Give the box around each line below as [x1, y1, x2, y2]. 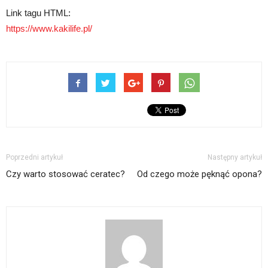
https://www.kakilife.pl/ [6, 23, 92, 34]
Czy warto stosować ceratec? [6, 169, 125, 180]
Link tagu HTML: [6, 8, 71, 19]
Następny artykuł [208, 153, 262, 162]
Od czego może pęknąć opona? [137, 169, 262, 180]
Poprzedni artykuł [6, 153, 63, 162]
